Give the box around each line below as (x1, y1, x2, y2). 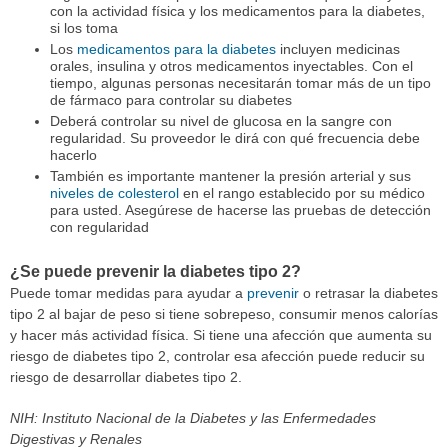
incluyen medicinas (275, 40, 400, 57)
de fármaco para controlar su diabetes (49, 91, 292, 108)
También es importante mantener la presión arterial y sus (49, 167, 411, 184)
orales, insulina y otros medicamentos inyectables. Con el (49, 57, 413, 74)
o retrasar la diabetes (299, 285, 438, 301)
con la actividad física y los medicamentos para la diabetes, (49, 2, 425, 19)
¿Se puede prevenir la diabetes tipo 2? (10, 263, 301, 280)
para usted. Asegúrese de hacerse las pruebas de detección (49, 201, 431, 218)
